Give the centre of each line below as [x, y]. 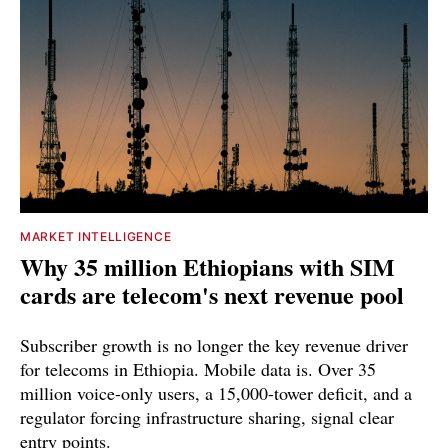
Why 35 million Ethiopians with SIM [207, 267]
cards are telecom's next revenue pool [212, 295]
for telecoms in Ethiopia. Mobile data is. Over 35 [198, 369]
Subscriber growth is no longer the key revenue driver [214, 345]
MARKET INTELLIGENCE [96, 237]
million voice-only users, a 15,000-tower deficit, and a [216, 393]
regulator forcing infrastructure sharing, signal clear [207, 417]
